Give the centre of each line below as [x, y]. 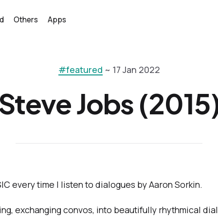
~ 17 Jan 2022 [131, 70]
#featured [80, 70]
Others [26, 20]
